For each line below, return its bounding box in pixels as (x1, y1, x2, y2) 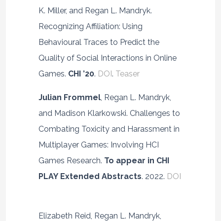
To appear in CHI (104, 155, 169, 165)
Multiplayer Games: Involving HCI (38, 140, 159, 149)
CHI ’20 (68, 69, 94, 78)
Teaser (115, 69, 140, 78)
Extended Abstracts (60, 171, 142, 181)
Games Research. (38, 155, 104, 165)
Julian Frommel (38, 92, 101, 102)
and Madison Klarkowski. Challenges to (38, 108, 180, 118)
